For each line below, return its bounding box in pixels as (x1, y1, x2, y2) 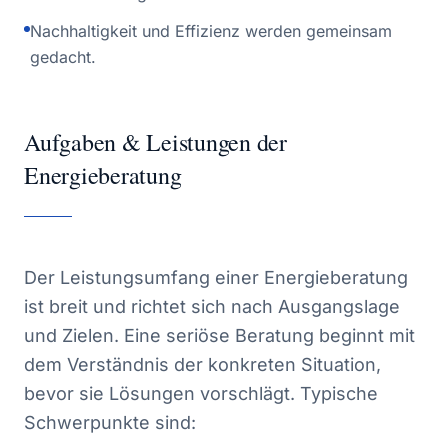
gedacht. (30, 47, 96, 67)
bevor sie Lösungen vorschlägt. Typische (24, 383, 378, 404)
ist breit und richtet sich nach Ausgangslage (24, 296, 400, 317)
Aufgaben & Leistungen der (24, 126, 287, 158)
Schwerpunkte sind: (24, 412, 196, 433)
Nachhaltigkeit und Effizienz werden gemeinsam (30, 21, 392, 41)
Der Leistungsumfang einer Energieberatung (24, 267, 408, 288)
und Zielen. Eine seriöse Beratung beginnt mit (24, 325, 415, 346)
